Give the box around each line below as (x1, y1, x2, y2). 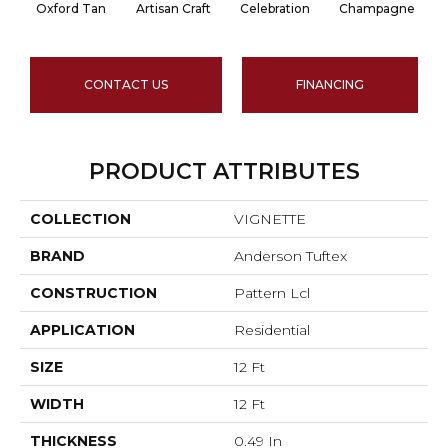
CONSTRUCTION (30, 284, 157, 303)
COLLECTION (30, 210, 131, 229)
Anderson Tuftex (234, 247, 347, 266)
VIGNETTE (234, 210, 306, 229)
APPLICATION (30, 321, 135, 340)
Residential (234, 321, 310, 340)
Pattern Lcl (234, 284, 310, 303)
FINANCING (296, 77, 364, 93)
